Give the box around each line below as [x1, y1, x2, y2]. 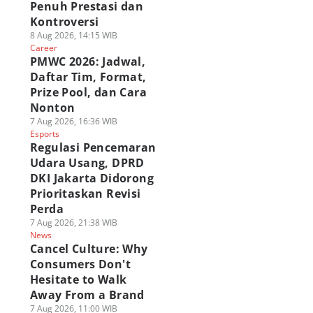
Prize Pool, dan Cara [29, 85, 147, 100]
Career [29, 42, 57, 54]
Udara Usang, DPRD [29, 155, 145, 170]
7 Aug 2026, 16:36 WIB [29, 115, 117, 127]
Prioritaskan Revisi [29, 186, 141, 201]
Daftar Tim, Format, [29, 69, 147, 85]
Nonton [29, 100, 75, 115]
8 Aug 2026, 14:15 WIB [29, 29, 117, 41]
